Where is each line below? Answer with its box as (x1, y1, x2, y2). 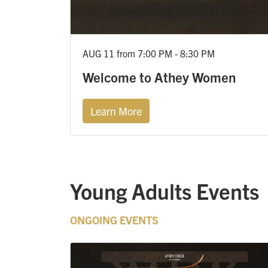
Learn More (90, 103, 142, 118)
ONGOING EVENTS (70, 212, 159, 227)
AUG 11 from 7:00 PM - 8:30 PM (83, 47, 215, 59)
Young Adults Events (70, 176, 259, 204)
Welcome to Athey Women (83, 68, 236, 86)
